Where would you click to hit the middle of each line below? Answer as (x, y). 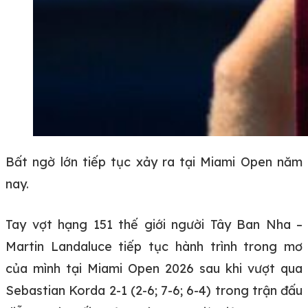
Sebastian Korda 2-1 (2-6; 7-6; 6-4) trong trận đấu (154, 290)
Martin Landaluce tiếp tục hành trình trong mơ (154, 246)
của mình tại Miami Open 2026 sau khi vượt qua (154, 268)
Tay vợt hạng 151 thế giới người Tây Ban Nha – (154, 224)
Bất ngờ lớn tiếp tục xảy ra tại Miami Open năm (154, 162)
